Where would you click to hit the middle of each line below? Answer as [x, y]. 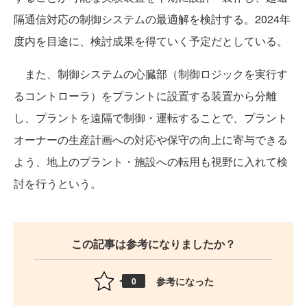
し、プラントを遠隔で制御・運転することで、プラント [151, 118]
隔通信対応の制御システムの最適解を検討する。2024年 [152, 19]
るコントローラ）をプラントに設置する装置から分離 [145, 96]
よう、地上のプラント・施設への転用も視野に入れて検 [151, 161]
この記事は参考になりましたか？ [153, 244]
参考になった [185, 281]
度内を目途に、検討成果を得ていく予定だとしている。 [151, 41]
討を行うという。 [58, 183]
